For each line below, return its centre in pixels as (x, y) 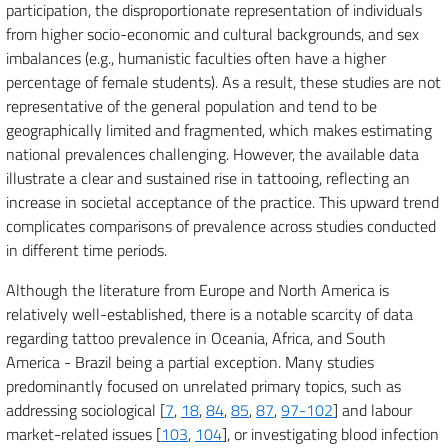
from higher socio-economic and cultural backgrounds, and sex (212, 34)
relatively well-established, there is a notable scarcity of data (209, 314)
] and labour (372, 410)
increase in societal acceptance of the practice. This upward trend (222, 202)
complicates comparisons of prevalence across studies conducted (221, 226)
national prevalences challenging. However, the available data (212, 154)
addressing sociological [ (85, 410)
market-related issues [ (83, 434)
